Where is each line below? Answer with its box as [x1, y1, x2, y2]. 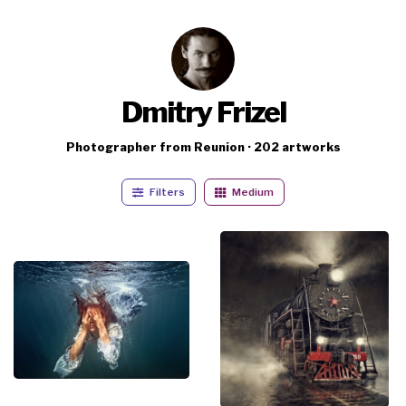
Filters [150, 186, 185, 198]
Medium [230, 186, 274, 198]
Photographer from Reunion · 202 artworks [65, 140, 341, 154]
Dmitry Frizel [121, 94, 285, 130]
